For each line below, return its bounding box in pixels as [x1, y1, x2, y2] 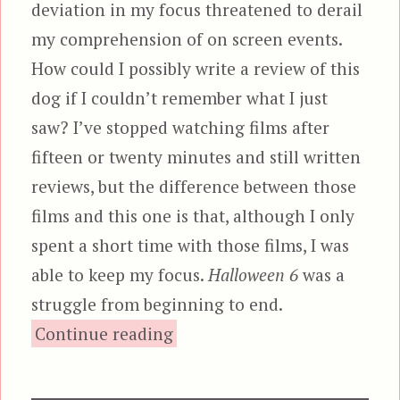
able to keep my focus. [31, 262, 209, 286]
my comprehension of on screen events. [31, 27, 343, 50]
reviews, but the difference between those [31, 174, 357, 197]
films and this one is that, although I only [31, 204, 355, 227]
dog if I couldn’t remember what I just [31, 86, 329, 109]
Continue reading [35, 321, 174, 345]
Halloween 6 [208, 262, 299, 286]
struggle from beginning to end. [31, 292, 283, 315]
